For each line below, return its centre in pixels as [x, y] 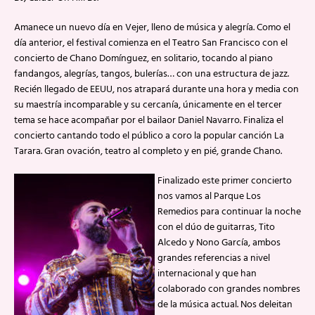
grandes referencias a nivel [214, 258]
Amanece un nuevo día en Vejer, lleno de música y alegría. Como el [152, 28]
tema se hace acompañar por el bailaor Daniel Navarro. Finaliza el [149, 121]
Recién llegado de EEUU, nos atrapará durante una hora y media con [156, 90]
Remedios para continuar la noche [229, 212]
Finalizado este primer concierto [225, 181]
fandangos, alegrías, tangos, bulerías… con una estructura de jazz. [152, 74]
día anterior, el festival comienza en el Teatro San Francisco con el [151, 43]
